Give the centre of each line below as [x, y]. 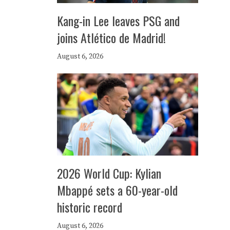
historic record [90, 207]
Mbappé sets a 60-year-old [117, 190]
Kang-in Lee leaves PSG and [118, 21]
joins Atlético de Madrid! [111, 37]
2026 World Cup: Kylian [109, 173]
